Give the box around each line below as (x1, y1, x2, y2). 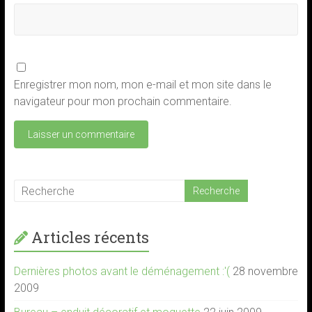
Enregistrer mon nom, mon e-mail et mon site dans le (13, 78, 272, 91)
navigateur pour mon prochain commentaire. (13, 95, 232, 108)
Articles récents (31, 227, 149, 247)
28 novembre (232, 265, 298, 278)
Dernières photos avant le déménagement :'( (13, 265, 230, 278)
